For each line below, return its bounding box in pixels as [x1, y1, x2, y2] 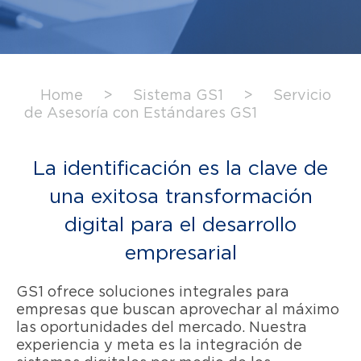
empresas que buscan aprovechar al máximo [16, 300, 339, 317]
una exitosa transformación [48, 183, 313, 208]
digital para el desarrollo [64, 211, 297, 236]
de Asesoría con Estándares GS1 [24, 103, 257, 121]
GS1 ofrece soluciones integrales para [16, 282, 289, 300]
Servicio [273, 85, 331, 103]
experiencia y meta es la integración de [16, 335, 302, 353]
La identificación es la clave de [33, 155, 328, 180]
